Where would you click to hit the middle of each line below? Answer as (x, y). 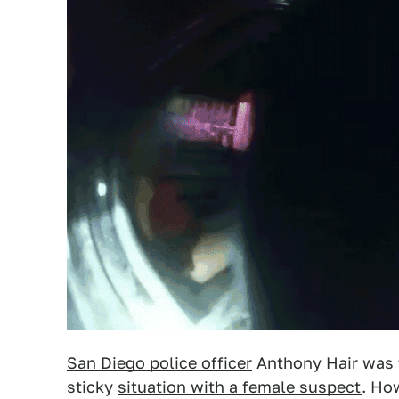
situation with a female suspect (240, 387)
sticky (92, 387)
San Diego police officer (159, 363)
